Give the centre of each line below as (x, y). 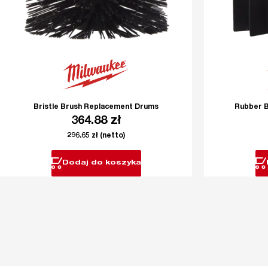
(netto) (112, 135)
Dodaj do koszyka (101, 163)
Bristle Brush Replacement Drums (96, 107)
